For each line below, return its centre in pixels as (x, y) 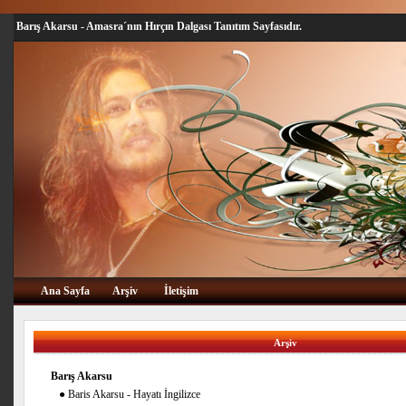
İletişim (181, 291)
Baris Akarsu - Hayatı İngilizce (134, 394)
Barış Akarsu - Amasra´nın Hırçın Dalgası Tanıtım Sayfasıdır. (159, 26)
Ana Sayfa (65, 291)
